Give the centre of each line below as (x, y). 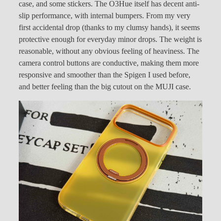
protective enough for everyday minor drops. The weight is (110, 39)
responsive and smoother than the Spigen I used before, (105, 75)
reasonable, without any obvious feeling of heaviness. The (109, 51)
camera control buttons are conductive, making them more (109, 63)
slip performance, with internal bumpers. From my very (105, 16)
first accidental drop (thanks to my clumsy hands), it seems (109, 27)
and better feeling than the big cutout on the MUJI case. (105, 87)
